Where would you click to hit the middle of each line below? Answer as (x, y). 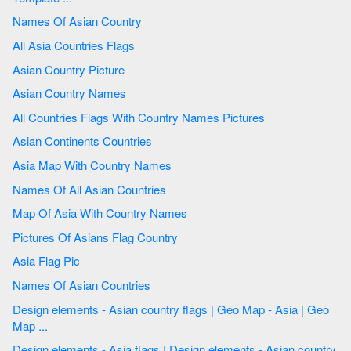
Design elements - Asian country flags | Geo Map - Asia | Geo (61, 309)
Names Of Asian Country (107, 21)
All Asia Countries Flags (83, 45)
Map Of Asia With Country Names (148, 213)
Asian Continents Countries (129, 141)
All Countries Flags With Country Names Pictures (244, 117)
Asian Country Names (71, 93)
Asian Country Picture (107, 69)
